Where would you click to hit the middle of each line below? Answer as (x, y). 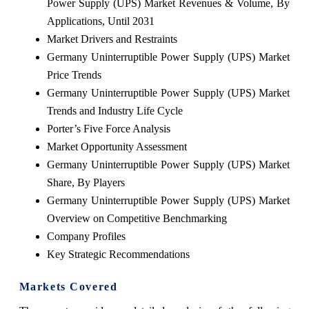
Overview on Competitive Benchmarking (137, 218)
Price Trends (74, 74)
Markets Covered (68, 286)
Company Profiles (86, 236)
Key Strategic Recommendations (118, 254)
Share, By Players (86, 182)
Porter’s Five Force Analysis (108, 128)
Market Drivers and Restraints (112, 39)
